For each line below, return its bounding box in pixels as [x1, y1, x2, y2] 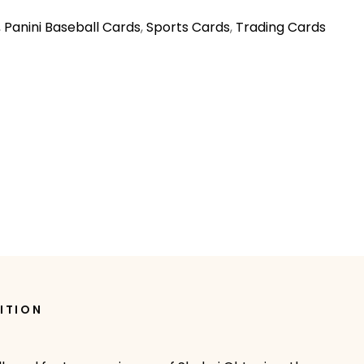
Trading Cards [236, 18, 326, 37]
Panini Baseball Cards [4, 18, 141, 37]
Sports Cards [146, 18, 230, 37]
